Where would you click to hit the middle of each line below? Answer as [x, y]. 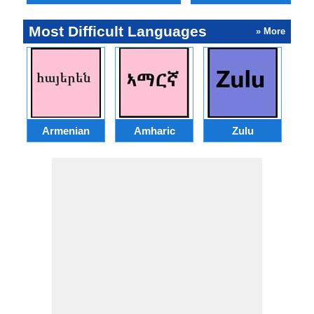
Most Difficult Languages [118, 31]
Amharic [154, 130]
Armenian [66, 130]
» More [271, 31]
